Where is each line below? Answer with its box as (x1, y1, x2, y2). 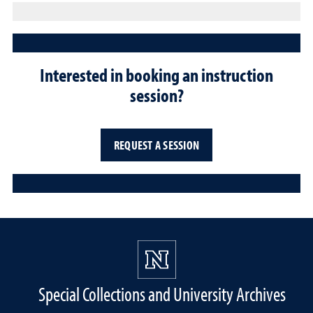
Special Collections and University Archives (38, 282, 286, 307)
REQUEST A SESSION (113, 136, 200, 153)
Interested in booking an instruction (40, 62, 273, 87)
